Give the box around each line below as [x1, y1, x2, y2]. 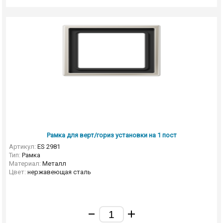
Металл [42, 160, 66, 167]
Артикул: [8, 143, 36, 150]
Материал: [8, 160, 41, 167]
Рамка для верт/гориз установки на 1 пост [46, 131, 177, 139]
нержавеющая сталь [27, 168, 91, 176]
